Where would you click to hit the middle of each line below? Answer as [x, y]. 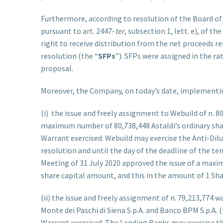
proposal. [57, 68]
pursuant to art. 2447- [78, 31]
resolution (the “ [69, 56]
